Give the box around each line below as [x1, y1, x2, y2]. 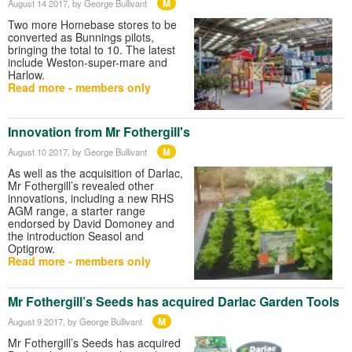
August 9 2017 [8, 315, 63, 328]
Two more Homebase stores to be [8, 16, 177, 33]
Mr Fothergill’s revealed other [8, 177, 154, 193]
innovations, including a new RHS [8, 189, 174, 206]
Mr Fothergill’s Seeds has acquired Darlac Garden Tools [8, 292, 339, 311]
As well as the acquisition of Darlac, [8, 164, 183, 181]
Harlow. [8, 67, 45, 83]
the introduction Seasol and [8, 227, 144, 244]
